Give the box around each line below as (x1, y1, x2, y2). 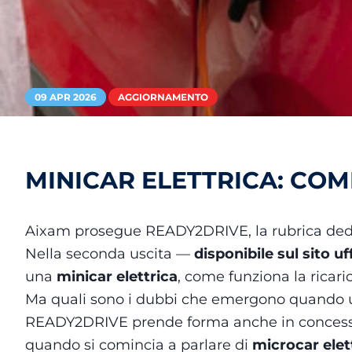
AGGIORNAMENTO (118, 91, 208, 103)
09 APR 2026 (35, 91, 97, 103)
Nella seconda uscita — (25, 245, 194, 262)
